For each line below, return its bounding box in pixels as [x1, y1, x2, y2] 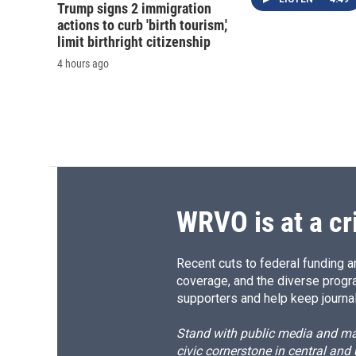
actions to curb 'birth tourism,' [57, 17, 227, 34]
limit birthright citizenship [57, 33, 211, 51]
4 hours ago [57, 57, 109, 71]
